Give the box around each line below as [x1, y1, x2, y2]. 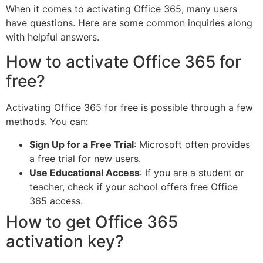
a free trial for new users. [29, 152, 141, 164]
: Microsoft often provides [134, 138, 250, 150]
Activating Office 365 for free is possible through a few [6, 102, 253, 114]
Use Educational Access [29, 166, 140, 178]
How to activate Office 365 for [6, 52, 241, 72]
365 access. [29, 194, 83, 207]
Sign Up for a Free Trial [29, 138, 134, 150]
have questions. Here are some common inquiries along [6, 17, 252, 29]
